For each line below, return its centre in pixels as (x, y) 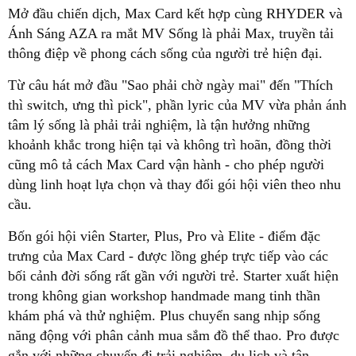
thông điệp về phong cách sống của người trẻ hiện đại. (165, 53)
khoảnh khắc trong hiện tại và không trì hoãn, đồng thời (170, 144)
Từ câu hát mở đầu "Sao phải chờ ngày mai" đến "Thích (170, 85)
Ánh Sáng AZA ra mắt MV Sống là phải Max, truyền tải (171, 33)
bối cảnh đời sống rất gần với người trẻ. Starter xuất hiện (173, 275)
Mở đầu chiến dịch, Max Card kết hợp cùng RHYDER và (175, 13)
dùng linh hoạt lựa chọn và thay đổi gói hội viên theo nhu (174, 184)
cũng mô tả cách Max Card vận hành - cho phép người (166, 164)
